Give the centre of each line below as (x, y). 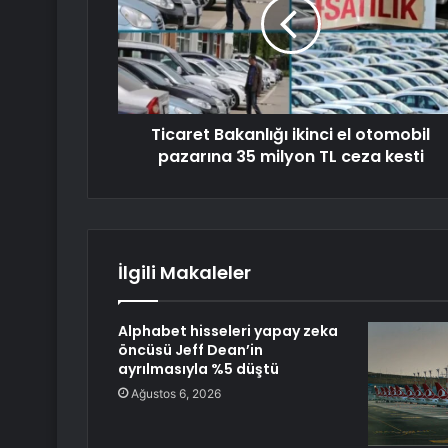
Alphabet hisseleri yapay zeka (228, 331)
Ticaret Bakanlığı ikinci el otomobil (290, 135)
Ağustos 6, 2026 (176, 394)
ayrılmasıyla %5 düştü (198, 369)
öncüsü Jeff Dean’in (190, 350)
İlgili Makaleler (184, 273)
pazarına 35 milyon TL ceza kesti (290, 157)
